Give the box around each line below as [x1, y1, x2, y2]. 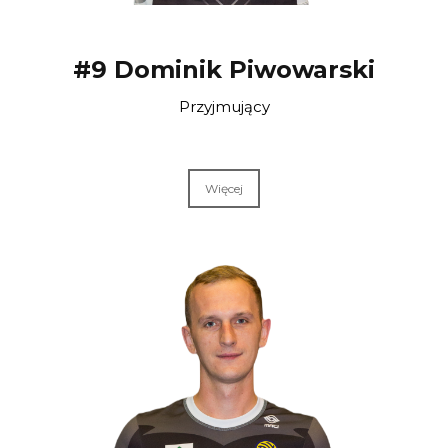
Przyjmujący [178, 96, 270, 116]
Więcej [205, 180, 243, 196]
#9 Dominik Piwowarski [73, 54, 375, 84]
